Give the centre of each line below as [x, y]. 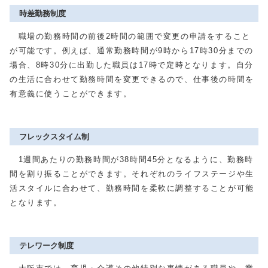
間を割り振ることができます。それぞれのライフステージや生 [132, 174]
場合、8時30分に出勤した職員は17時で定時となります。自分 [132, 65]
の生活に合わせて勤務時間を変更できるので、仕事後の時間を [132, 79]
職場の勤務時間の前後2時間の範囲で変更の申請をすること [130, 36]
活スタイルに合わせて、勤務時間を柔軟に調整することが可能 [132, 188]
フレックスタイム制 [54, 137]
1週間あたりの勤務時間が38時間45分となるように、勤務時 [132, 159]
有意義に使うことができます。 [71, 94]
